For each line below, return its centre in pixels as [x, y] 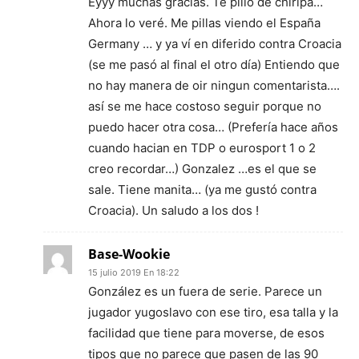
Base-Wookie [129, 254]
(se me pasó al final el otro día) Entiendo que [214, 65]
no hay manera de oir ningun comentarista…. [214, 85]
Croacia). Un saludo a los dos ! [173, 210]
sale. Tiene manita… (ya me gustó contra [202, 190]
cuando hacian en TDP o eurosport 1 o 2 [202, 148]
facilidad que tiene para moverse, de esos [206, 333]
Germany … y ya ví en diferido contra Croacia [215, 44]
